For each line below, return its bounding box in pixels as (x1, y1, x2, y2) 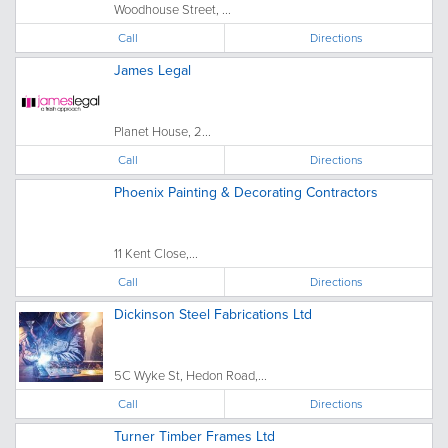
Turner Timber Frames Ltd (114, 426, 275, 446)
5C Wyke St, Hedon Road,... (114, 366, 267, 384)
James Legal (114, 60, 191, 80)
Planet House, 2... (114, 122, 211, 140)
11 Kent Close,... (114, 244, 198, 262)
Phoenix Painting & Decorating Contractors (114, 182, 378, 202)
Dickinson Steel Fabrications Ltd (114, 304, 312, 324)
